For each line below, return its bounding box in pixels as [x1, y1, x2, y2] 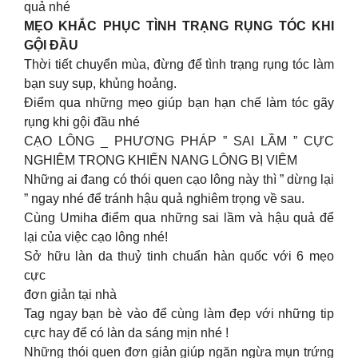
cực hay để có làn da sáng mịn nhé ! [24, 325, 229, 340]
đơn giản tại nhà [24, 287, 117, 301]
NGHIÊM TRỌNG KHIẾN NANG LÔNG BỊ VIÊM [24, 153, 297, 167]
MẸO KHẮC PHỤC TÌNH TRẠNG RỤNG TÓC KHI [24, 18, 334, 33]
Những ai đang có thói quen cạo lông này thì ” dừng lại [24, 172, 334, 186]
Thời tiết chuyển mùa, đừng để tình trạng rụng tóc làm [24, 57, 334, 71]
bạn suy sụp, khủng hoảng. [24, 76, 177, 90]
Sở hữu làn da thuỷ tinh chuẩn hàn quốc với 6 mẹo [24, 249, 334, 263]
